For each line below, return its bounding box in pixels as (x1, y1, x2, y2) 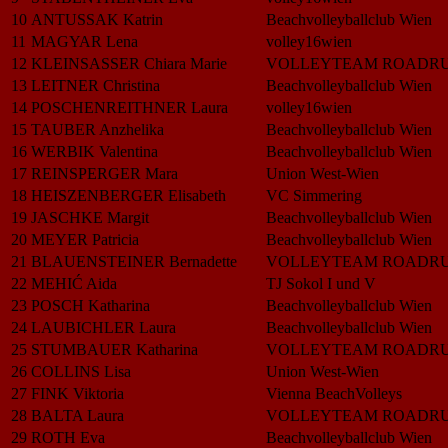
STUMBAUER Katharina (31, 340, 198, 358)
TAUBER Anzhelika (31, 120, 164, 138)
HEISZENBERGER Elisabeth (31, 186, 226, 204)
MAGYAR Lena (31, 32, 138, 50)
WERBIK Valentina (31, 142, 158, 160)
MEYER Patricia (31, 230, 139, 248)
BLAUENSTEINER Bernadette (31, 252, 237, 270)
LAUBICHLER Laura (31, 318, 176, 336)
